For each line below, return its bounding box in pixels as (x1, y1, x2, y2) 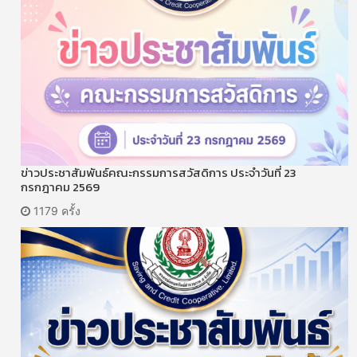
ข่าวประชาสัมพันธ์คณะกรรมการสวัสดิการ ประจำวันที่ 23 (21, 163, 296, 182)
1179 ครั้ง (30, 203, 80, 218)
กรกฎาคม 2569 (21, 177, 100, 196)
